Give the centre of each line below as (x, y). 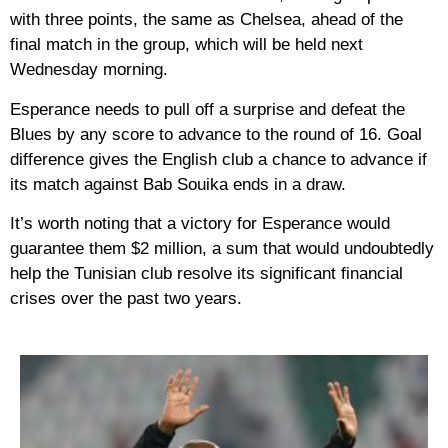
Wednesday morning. (89, 70)
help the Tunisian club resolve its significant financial (206, 273)
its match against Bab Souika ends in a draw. (178, 184)
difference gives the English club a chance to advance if (218, 159)
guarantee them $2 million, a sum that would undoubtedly (222, 248)
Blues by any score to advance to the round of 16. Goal (216, 134)
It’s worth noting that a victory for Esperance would (200, 223)
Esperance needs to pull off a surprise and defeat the (207, 109)
